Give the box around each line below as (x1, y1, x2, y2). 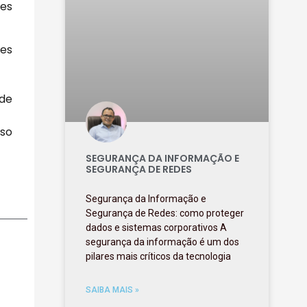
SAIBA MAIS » (86, 284, 140, 295)
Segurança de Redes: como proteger (86, 207, 245, 219)
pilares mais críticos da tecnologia (86, 250, 232, 262)
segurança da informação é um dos (86, 236, 240, 247)
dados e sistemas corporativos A (86, 221, 228, 233)
